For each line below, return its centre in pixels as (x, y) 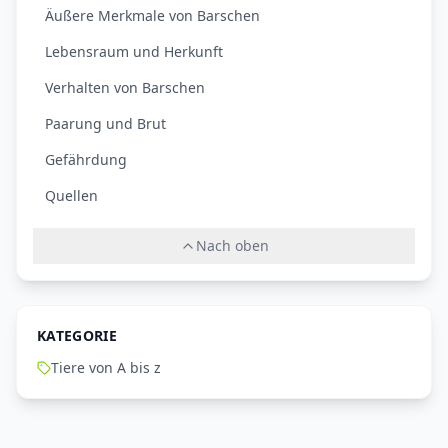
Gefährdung (86, 160)
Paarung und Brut (105, 124)
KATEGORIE (77, 336)
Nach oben (232, 246)
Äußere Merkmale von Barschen (152, 16)
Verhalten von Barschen (125, 88)
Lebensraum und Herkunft (134, 52)
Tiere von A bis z (106, 368)
